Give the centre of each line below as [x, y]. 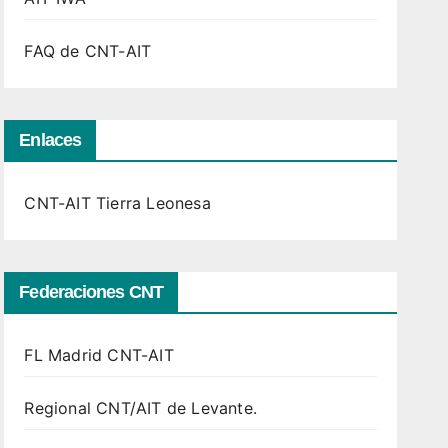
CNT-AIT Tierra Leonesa [117, 203]
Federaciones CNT [91, 292]
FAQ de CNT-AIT [88, 51]
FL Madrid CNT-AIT [99, 355]
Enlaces [50, 140]
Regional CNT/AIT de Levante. [140, 408]
